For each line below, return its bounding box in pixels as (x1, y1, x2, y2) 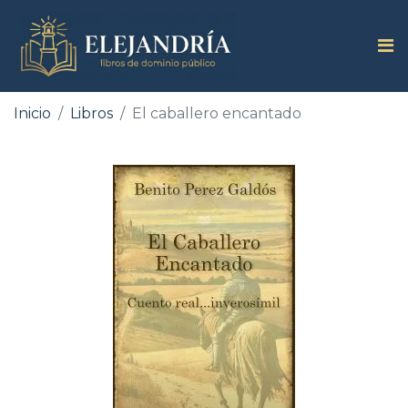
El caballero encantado (132, 104, 301, 122)
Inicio (14, 104, 51, 122)
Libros (70, 104, 113, 122)
